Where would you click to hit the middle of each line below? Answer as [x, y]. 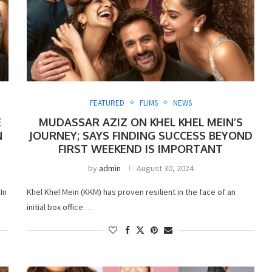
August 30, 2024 [165, 168]
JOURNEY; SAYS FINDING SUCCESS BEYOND [141, 135]
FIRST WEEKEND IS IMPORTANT [141, 148]
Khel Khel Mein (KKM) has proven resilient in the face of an [131, 192]
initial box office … [60, 207]
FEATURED [107, 103]
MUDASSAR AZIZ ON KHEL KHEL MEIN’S [141, 122]
